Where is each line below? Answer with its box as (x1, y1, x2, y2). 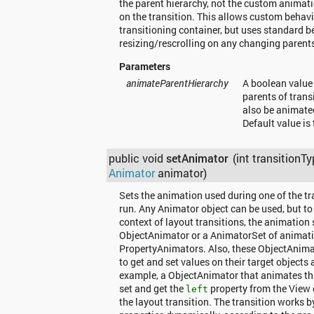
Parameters (118, 59, 170, 73)
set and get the (118, 282, 186, 296)
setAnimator (166, 150, 229, 165)
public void (109, 150, 167, 165)
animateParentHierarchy (125, 76, 228, 90)
